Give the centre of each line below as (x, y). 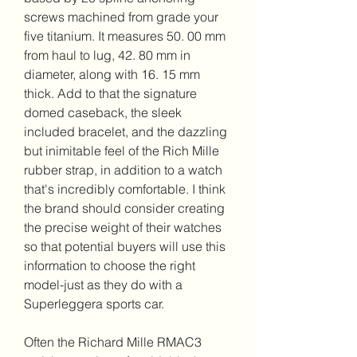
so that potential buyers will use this (125, 246)
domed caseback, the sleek (103, 112)
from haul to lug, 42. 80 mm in (107, 55)
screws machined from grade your (121, 17)
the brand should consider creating (124, 208)
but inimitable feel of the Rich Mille (122, 151)
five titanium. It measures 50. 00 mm (125, 36)
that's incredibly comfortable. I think (125, 189)
